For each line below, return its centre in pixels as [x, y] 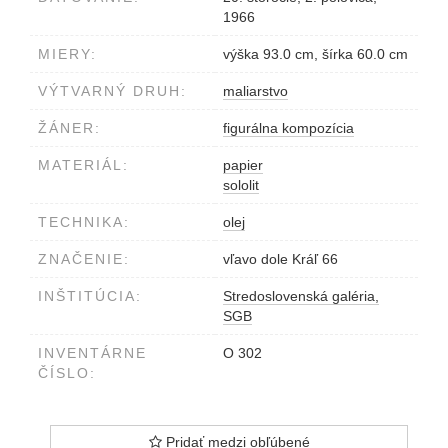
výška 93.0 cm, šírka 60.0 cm [315, 53]
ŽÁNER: [69, 127]
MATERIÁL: [83, 164]
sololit [241, 184]
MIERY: [67, 53]
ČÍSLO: [67, 372]
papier [243, 164]
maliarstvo [255, 90]
